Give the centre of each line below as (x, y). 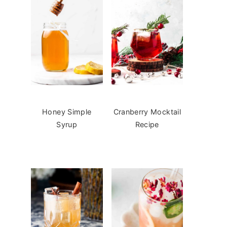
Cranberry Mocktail (147, 111)
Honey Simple (67, 111)
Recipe (147, 124)
